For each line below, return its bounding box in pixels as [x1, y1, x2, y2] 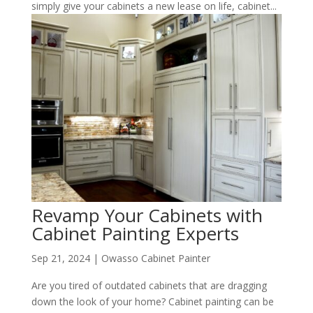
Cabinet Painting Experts [31, 220, 239, 246]
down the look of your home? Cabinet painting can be [31, 294, 274, 308]
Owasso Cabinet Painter [101, 251, 210, 265]
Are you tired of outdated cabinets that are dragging [31, 278, 267, 292]
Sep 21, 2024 [31, 251, 90, 265]
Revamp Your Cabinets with [31, 202, 263, 228]
